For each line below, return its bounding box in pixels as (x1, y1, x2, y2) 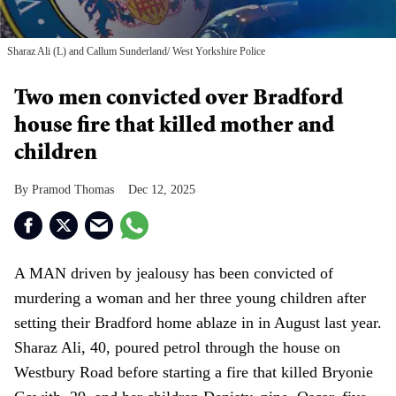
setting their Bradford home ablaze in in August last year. (14, 313, 382, 331)
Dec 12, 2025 (128, 182, 195, 196)
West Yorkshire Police (170, 44, 265, 57)
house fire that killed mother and (14, 115, 334, 139)
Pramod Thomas (32, 182, 114, 196)
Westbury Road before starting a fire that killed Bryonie (14, 362, 373, 381)
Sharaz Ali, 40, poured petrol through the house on (14, 338, 340, 356)
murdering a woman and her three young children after (14, 288, 366, 307)
